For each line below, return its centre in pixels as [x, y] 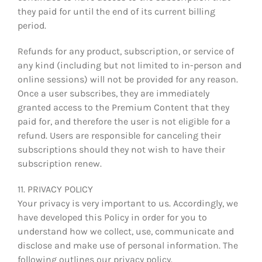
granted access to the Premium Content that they [123, 107]
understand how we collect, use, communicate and [126, 231]
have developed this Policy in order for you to [112, 217]
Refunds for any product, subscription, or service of [126, 51]
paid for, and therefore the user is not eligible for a [124, 121]
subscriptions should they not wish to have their [121, 149]
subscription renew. [60, 163]
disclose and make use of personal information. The [128, 245]
